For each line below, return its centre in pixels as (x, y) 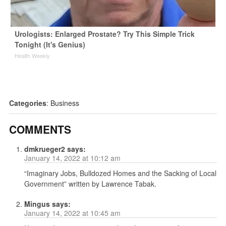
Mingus (37, 204)
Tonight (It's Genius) (50, 45)
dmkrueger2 (44, 149)
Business (65, 103)
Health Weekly (32, 56)
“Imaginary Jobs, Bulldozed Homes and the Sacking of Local (120, 173)
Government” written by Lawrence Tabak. (90, 184)
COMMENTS (40, 129)
